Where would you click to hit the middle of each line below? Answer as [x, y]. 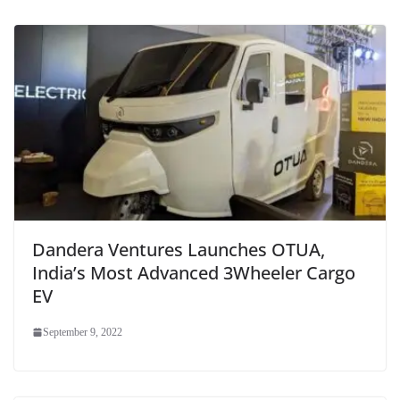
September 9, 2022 [83, 332]
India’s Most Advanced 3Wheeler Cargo [194, 272]
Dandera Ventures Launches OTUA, [179, 249]
